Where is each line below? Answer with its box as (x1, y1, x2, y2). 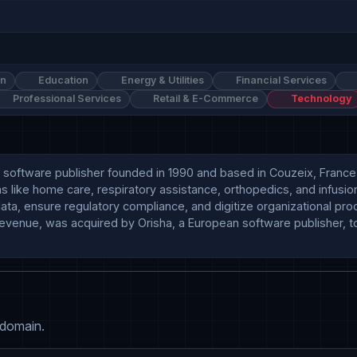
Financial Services (233, 74, 328, 87)
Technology (288, 92, 352, 105)
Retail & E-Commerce (151, 92, 259, 105)
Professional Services (10, 92, 121, 105)
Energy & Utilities (118, 74, 204, 87)
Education (36, 74, 89, 87)
